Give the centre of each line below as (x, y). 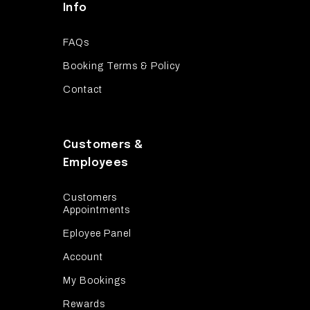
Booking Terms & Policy (121, 66)
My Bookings (94, 280)
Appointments (96, 210)
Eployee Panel (97, 233)
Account (83, 257)
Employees (95, 163)
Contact (82, 89)
